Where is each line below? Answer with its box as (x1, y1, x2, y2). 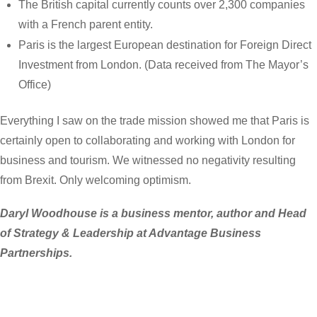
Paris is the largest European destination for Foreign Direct (18, 39, 311, 52)
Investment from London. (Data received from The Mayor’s (18, 59, 309, 71)
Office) (18, 79, 51, 91)
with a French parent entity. (18, 18, 153, 30)
